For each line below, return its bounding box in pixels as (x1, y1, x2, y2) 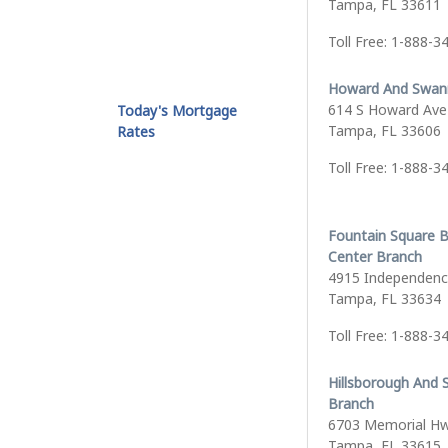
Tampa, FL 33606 (328, 121, 441, 140)
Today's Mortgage (117, 101, 237, 120)
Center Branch (328, 247, 422, 266)
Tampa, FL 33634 (328, 289, 441, 308)
